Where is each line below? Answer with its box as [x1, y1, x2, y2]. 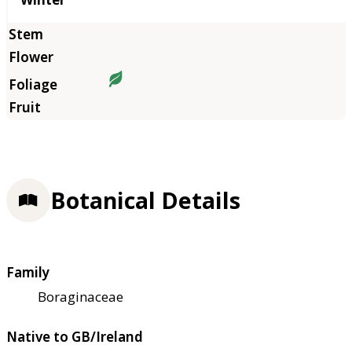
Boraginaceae [38, 287, 123, 306]
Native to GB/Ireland [6, 327, 143, 346]
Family [6, 262, 49, 281]
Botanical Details [50, 185, 240, 215]
